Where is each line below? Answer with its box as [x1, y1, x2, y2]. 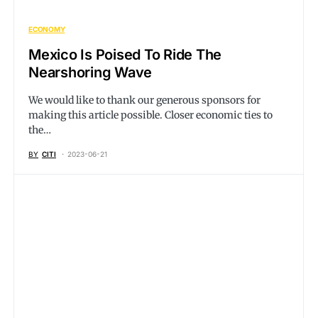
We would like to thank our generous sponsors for [28, 94, 261, 106]
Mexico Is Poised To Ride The [28, 46, 221, 63]
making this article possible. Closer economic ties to [28, 109, 273, 121]
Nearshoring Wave [28, 64, 152, 81]
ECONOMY [28, 25, 65, 33]
